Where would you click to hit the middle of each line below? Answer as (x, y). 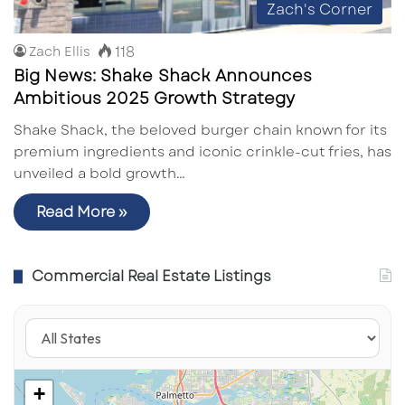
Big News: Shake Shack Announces (163, 75)
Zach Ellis (60, 51)
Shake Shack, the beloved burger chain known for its (200, 130)
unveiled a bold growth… (99, 173)
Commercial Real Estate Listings (151, 276)
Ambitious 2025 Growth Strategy (155, 98)
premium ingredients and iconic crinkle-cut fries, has (202, 151)
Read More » (82, 212)
